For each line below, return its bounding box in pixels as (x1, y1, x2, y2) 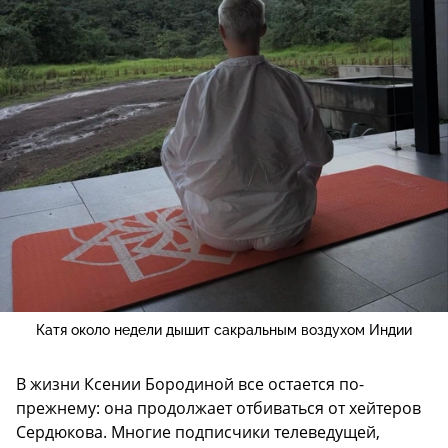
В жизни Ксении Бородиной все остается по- (16, 372, 364, 395)
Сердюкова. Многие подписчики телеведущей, (16, 420, 380, 443)
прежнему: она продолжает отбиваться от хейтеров (16, 396, 421, 419)
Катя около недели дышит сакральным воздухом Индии (36, 321, 412, 338)
